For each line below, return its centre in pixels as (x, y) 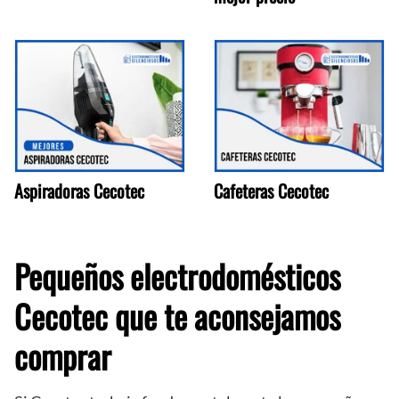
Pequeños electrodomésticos (177, 275)
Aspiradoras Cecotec (79, 190)
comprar (63, 355)
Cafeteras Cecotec (271, 190)
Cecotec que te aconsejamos (177, 315)
